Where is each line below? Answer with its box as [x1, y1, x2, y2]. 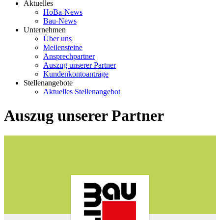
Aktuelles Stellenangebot [43, 87, 120, 96]
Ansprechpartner [43, 52, 95, 60]
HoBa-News [43, 8, 82, 16]
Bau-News [43, 17, 77, 25]
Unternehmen [24, 26, 66, 34]
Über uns [43, 34, 72, 43]
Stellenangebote [24, 79, 73, 87]
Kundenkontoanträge [43, 70, 109, 78]
